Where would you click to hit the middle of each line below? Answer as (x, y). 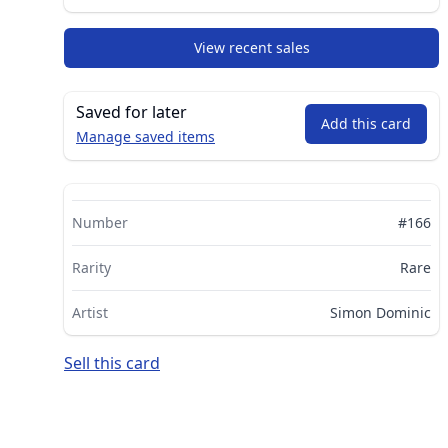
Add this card (366, 123)
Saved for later (131, 111)
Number (100, 222)
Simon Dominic (380, 312)
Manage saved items (145, 136)
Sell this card (112, 362)
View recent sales (251, 47)
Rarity (91, 267)
